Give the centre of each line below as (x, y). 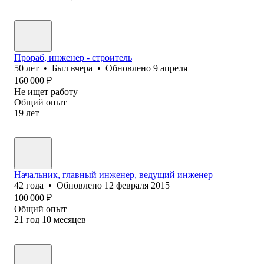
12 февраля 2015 (137, 185)
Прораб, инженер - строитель (73, 57)
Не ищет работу (46, 91)
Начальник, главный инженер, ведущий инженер (113, 174)
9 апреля (170, 68)
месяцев (70, 219)
